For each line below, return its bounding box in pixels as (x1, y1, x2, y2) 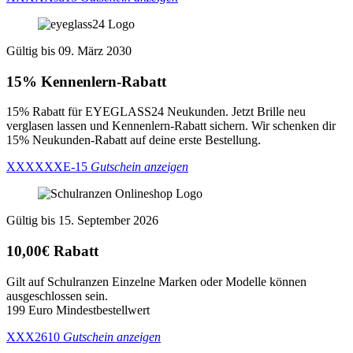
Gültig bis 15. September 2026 (6, 214, 158, 228)
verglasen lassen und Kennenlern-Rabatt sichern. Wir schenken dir (6, 119, 336, 133)
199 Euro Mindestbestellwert (6, 303, 150, 317)
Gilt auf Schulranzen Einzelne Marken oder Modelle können (6, 274, 307, 288)
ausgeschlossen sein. (6, 288, 108, 303)
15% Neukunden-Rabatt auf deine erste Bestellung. (6, 133, 261, 147)
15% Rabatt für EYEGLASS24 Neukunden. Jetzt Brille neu (6, 105, 306, 119)
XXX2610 (6, 329, 60, 344)
